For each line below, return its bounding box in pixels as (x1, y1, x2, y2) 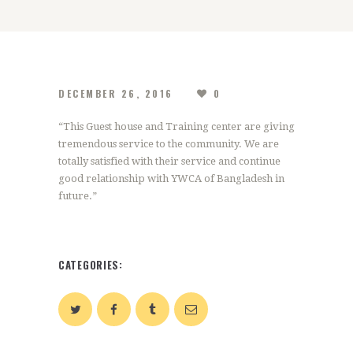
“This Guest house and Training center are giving (58, 121, 295, 133)
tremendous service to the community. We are (58, 138, 279, 150)
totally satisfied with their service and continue (58, 155, 281, 168)
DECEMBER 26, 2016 (58, 87, 173, 101)
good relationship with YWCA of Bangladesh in (58, 173, 284, 185)
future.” (58, 190, 97, 203)
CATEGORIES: (58, 257, 123, 273)
